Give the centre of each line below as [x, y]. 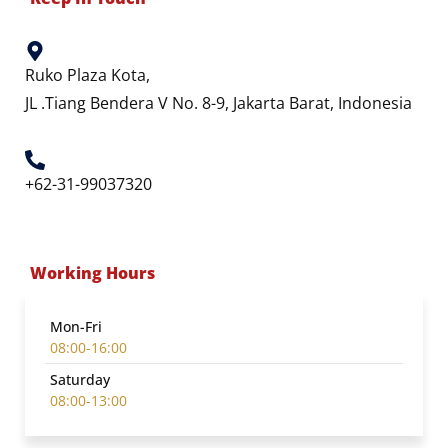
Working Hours [92, 272]
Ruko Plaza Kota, [87, 74]
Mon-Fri [76, 326]
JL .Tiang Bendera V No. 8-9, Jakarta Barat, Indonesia [218, 102]
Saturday [80, 379]
